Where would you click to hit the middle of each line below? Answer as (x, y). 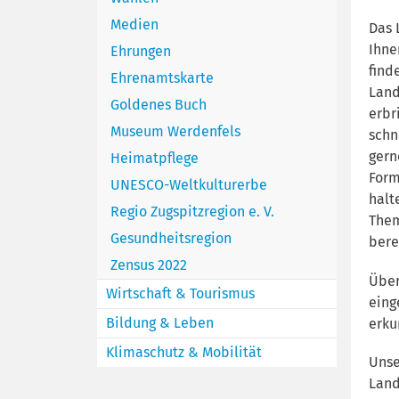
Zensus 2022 (148, 265)
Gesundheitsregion (171, 238)
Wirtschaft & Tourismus (180, 293)
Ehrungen (140, 51)
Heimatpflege (154, 158)
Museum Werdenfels (175, 131)
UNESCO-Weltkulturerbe (188, 184)
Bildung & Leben (159, 322)
